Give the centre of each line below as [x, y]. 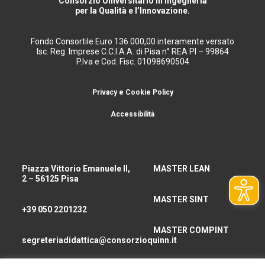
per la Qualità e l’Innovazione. [132, 10]
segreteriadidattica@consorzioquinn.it [100, 240]
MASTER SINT [181, 199]
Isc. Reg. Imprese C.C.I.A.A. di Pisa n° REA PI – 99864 [132, 51]
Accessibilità [132, 114]
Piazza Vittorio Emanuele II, [76, 168]
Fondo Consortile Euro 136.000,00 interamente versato [132, 41]
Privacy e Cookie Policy [132, 92]
